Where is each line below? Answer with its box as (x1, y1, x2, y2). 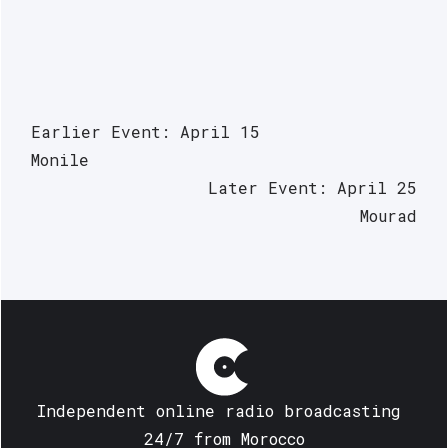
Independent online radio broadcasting (37, 400, 401, 422)
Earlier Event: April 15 (31, 121, 260, 143)
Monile (31, 149, 89, 171)
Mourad (360, 205, 417, 227)
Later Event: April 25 (208, 177, 417, 199)
